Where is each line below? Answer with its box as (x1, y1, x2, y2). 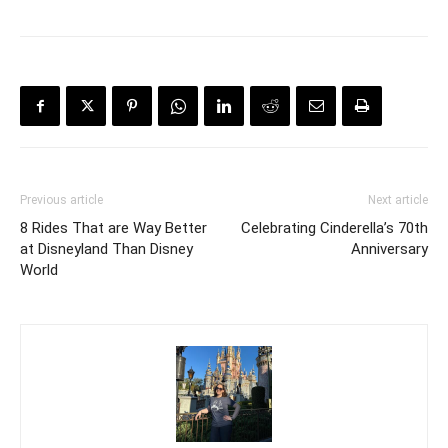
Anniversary (351, 240, 428, 259)
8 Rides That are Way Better (20, 219, 207, 238)
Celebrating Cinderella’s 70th (241, 219, 428, 238)
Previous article (20, 193, 103, 208)
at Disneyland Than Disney (20, 240, 193, 259)
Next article (368, 193, 428, 208)
